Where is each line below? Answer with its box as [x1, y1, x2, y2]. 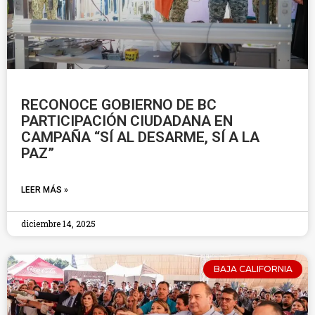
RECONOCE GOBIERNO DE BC [21, 96, 217, 113]
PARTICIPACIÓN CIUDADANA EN [21, 112, 233, 129]
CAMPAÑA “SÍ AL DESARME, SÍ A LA [21, 129, 259, 146]
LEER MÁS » [21, 185, 68, 195]
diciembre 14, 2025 [21, 218, 96, 229]
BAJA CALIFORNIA [213, 264, 292, 275]
